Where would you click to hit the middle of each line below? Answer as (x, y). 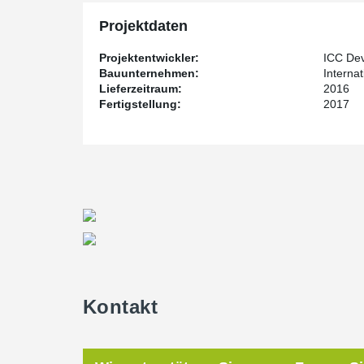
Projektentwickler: (149, 58)
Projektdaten (143, 26)
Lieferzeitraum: (141, 89)
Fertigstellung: (140, 104)
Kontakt (121, 307)
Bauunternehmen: (149, 73)
